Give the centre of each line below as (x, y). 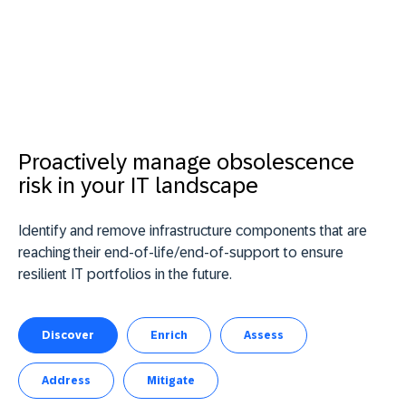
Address (66, 380)
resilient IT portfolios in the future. (125, 274)
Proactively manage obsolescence (186, 161)
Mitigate (171, 380)
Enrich (169, 335)
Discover (68, 335)
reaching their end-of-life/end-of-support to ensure (181, 252)
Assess (264, 335)
